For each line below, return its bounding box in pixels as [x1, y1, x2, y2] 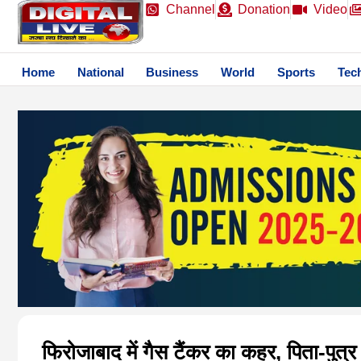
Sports [277, 65, 316, 79]
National [77, 65, 124, 79]
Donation [238, 2, 290, 16]
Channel [165, 2, 215, 16]
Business [146, 65, 199, 79]
